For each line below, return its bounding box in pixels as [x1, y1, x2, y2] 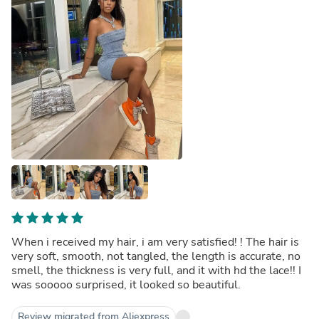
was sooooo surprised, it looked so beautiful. [11, 276, 241, 293]
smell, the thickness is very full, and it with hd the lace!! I [11, 262, 301, 278]
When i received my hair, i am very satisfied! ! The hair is [11, 234, 299, 250]
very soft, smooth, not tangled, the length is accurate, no [11, 248, 300, 264]
